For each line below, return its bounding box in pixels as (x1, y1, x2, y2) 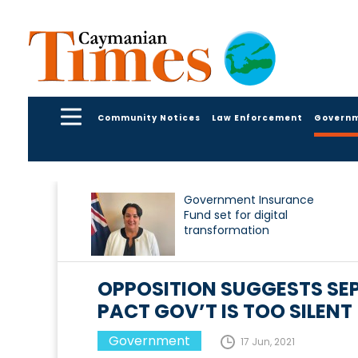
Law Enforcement (212, 111, 303, 124)
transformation (184, 222, 269, 239)
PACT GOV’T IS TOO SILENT (97, 298, 352, 325)
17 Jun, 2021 (241, 335, 295, 349)
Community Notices (97, 111, 201, 124)
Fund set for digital (184, 207, 288, 224)
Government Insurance (184, 192, 314, 209)
